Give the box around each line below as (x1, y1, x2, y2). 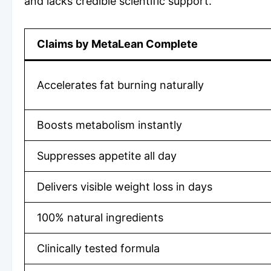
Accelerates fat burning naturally (37, 78, 204, 91)
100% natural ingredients (37, 211, 163, 224)
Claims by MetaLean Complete (37, 37, 198, 50)
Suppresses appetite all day (37, 149, 177, 162)
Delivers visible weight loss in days (37, 180, 212, 193)
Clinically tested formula (37, 241, 160, 255)
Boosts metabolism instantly (37, 118, 182, 131)
